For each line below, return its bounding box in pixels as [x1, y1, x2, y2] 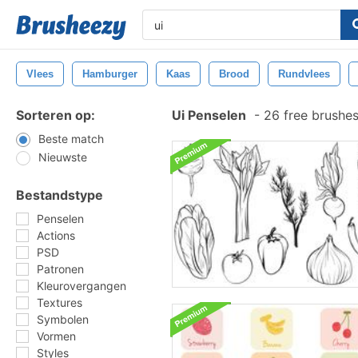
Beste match [38, 132, 104, 145]
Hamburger [82, 68, 137, 80]
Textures [37, 296, 82, 309]
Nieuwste [38, 150, 87, 164]
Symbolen [37, 312, 89, 326]
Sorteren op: [16, 107, 95, 123]
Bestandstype [16, 187, 103, 203]
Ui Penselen [172, 107, 246, 123]
